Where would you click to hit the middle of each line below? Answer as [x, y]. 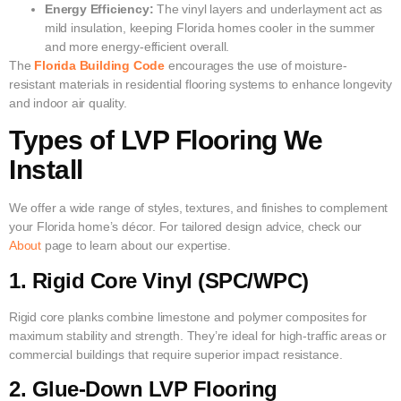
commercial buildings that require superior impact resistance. [176, 354]
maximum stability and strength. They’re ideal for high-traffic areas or [198, 335]
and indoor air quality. [68, 102]
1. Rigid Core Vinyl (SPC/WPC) [159, 280]
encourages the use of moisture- [256, 65]
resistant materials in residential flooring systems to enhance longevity [200, 84]
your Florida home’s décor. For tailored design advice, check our [186, 227]
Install [46, 170]
